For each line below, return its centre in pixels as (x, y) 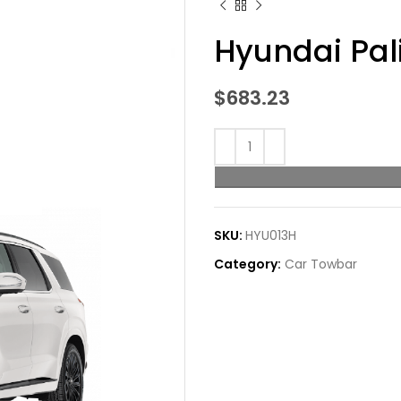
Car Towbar (321, 264)
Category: (247, 264)
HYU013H (271, 236)
